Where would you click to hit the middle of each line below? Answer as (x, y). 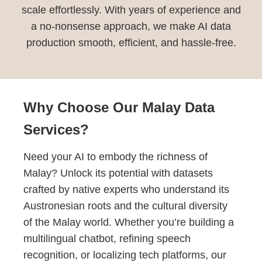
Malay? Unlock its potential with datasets (118, 173)
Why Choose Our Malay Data (119, 107)
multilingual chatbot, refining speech (107, 238)
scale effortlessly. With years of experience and (131, 10)
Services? (56, 129)
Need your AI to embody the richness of (116, 156)
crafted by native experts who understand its (126, 189)
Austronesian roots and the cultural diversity (125, 206)
